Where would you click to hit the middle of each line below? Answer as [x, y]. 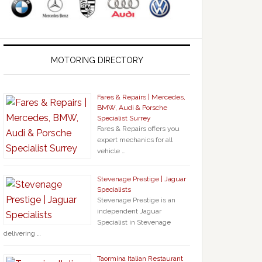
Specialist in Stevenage [134, 223]
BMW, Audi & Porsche [132, 108]
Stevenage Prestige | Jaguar [142, 179]
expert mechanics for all [135, 140]
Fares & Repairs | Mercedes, [141, 97]
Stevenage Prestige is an [136, 200]
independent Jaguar [129, 211]
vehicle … [111, 151]
